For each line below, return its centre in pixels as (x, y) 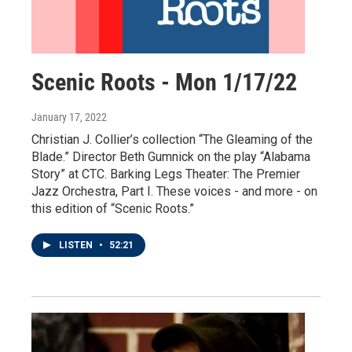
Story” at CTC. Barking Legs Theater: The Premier (166, 174)
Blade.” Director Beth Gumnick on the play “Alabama (171, 156)
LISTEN (77, 245)
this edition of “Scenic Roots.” (113, 208)
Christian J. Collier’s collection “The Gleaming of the (172, 139)
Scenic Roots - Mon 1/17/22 (164, 82)
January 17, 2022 (69, 117)
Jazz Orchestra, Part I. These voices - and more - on (174, 191)
